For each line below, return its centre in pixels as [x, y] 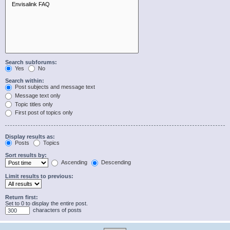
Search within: [25, 81]
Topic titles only [33, 104]
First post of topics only [43, 113]
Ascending [73, 162]
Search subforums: [31, 62]
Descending [115, 162]
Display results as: [30, 136]
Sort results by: [26, 155]
